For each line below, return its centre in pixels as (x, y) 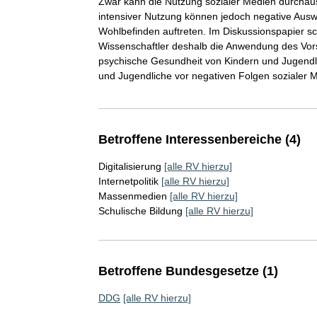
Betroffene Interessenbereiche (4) (199, 139)
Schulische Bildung (140, 211)
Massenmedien (132, 196)
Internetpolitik (128, 181)
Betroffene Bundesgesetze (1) (188, 271)
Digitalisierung (129, 166)
